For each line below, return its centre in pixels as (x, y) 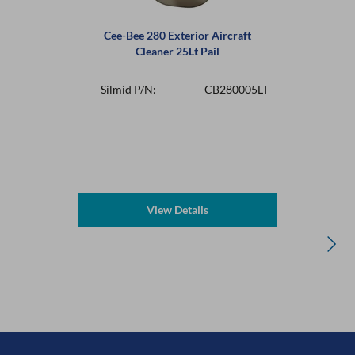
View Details (177, 210)
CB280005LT (237, 89)
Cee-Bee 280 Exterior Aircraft (177, 35)
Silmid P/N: (130, 89)
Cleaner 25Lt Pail (177, 51)
